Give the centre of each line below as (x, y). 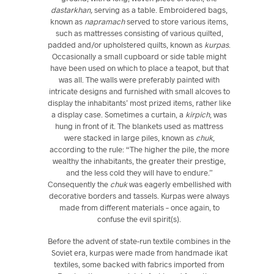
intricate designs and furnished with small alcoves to (139, 91)
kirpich (198, 114)
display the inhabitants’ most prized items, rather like (139, 102)
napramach (105, 21)
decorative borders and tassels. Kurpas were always (139, 195)
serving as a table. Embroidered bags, (160, 9)
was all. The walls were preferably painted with (139, 79)
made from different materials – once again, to (139, 207)
